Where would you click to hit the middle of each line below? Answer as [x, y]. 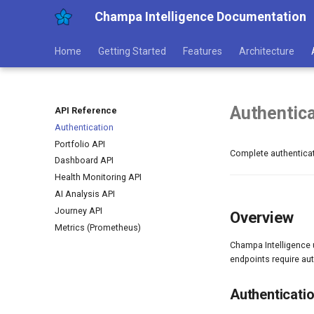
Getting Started [132, 51]
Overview [262, 217]
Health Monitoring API [98, 177]
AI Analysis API [85, 194]
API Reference [86, 110]
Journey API [78, 210]
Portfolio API [80, 144]
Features [203, 51]
